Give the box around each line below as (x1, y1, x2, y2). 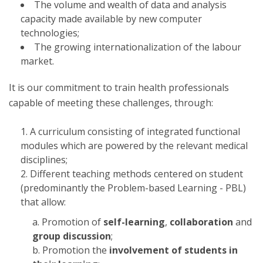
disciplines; (21, 153, 68, 166)
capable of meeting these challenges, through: (9, 96, 213, 109)
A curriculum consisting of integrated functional (30, 125, 240, 138)
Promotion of (42, 215, 103, 228)
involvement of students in (107, 244, 238, 257)
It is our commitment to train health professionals (9, 81, 229, 94)
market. (21, 55, 54, 68)
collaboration (170, 215, 235, 228)
